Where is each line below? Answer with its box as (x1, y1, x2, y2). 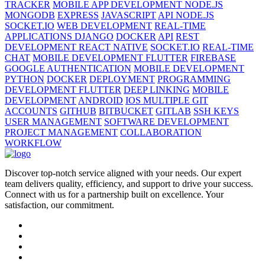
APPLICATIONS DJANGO (5, 31, 114, 41)
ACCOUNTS (5, 105, 57, 116)
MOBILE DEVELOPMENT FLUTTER (33, 52, 188, 63)
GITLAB (156, 105, 191, 116)
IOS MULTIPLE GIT (125, 95, 208, 105)
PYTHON (5, 73, 44, 84)
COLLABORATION (120, 127, 202, 137)
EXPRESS (57, 9, 99, 20)
